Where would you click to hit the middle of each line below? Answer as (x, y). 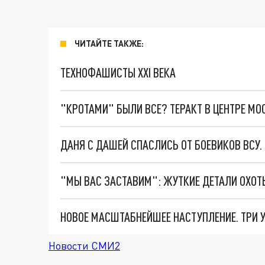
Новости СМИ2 (84, 245)
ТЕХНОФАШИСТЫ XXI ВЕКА (118, 72)
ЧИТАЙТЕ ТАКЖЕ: (109, 43)
